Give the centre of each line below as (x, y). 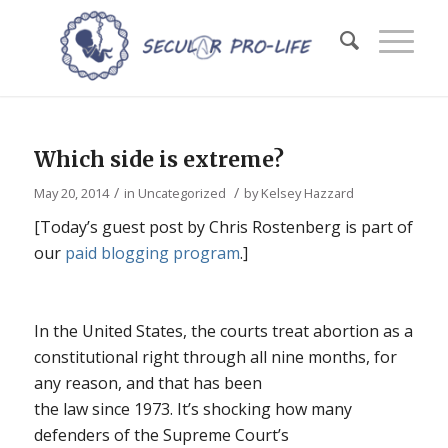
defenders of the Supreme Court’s (161, 435)
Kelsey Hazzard (307, 193)
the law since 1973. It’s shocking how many (192, 409)
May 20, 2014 (71, 193)
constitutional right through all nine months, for (215, 357)
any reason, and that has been (147, 383)
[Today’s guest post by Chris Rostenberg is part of (223, 227)
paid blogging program (152, 253)
